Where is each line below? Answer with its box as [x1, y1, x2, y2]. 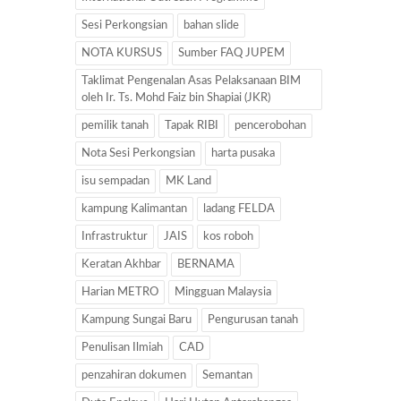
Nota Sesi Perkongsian [81, 147, 195, 159]
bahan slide [183, 19, 239, 31]
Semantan [202, 369, 252, 381]
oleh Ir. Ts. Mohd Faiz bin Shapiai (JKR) [81, 91, 270, 104]
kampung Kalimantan [81, 202, 187, 215]
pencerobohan [235, 119, 306, 132]
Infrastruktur [81, 230, 148, 243]
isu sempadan [81, 175, 149, 187]
